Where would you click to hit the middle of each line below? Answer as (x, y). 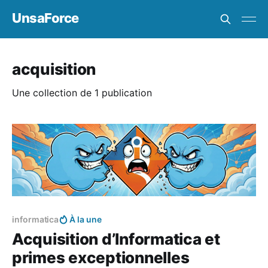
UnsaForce (46, 18)
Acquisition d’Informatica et (116, 239)
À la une (86, 220)
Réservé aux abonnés (71, 204)
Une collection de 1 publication (82, 93)
